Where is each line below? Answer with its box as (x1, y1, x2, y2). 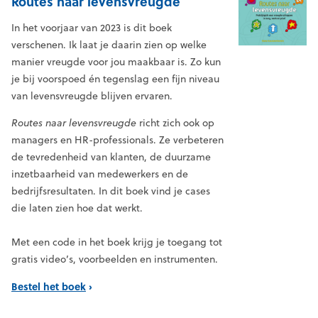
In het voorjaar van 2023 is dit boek (11, 21, 172, 35)
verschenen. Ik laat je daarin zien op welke (11, 38, 207, 53)
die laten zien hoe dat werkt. (11, 201, 143, 216)
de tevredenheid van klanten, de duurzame (11, 150, 211, 165)
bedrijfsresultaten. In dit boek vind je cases (11, 184, 210, 199)
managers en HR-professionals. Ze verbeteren (11, 133, 224, 148)
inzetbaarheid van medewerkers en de (11, 167, 188, 182)
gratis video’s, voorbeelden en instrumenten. (11, 252, 218, 267)
